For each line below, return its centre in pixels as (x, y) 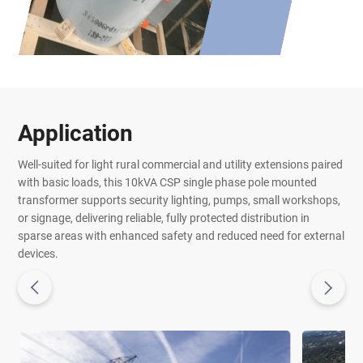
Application (76, 134)
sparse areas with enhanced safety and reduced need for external (181, 236)
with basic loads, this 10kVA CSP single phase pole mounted (168, 182)
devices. (38, 254)
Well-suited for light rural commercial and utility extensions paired (181, 164)
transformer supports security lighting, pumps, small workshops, (179, 200)
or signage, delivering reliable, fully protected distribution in (164, 218)
